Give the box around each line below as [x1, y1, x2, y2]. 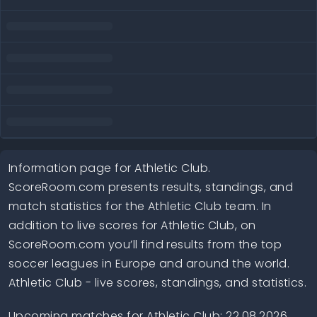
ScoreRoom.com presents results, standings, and [8, 179, 294, 195]
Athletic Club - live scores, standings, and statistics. [8, 275, 307, 291]
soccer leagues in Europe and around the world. [8, 255, 290, 272]
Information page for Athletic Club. [8, 160, 211, 176]
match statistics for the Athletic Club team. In [8, 198, 272, 214]
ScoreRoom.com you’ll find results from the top [8, 236, 282, 253]
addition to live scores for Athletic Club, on [8, 217, 256, 234]
